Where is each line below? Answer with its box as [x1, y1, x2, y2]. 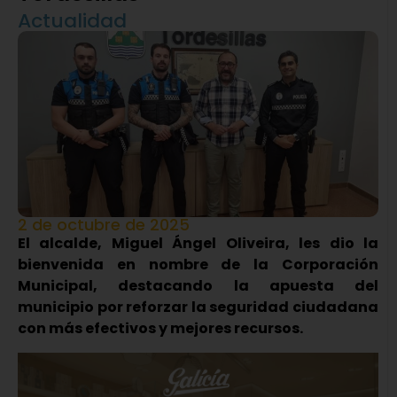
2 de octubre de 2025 [18, 214, 190, 237]
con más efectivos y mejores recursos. [18, 318, 303, 339]
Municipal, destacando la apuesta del [18, 276, 378, 297]
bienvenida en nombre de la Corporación [18, 254, 378, 276]
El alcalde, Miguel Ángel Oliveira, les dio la [18, 233, 378, 254]
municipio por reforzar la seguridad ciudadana [18, 297, 378, 318]
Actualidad [18, 7, 127, 35]
